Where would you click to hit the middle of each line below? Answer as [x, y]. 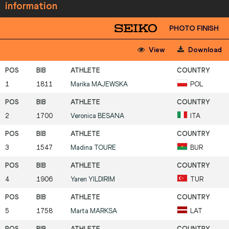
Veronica [84, 116]
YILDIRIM [102, 179]
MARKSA [104, 211]
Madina [82, 148]
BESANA [111, 116]
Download [204, 50]
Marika [81, 84]
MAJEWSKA [110, 84]
